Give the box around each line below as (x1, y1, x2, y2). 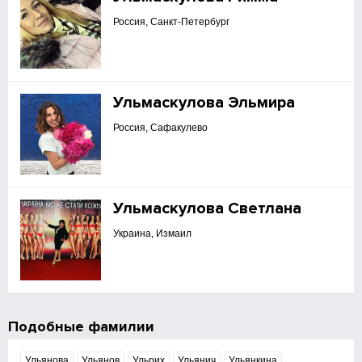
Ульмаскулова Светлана (113, 199, 302, 218)
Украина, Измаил (113, 228, 192, 239)
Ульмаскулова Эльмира (113, 93, 296, 112)
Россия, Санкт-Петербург (113, 16, 230, 27)
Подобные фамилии (8, 318, 155, 335)
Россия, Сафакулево (113, 122, 208, 133)
